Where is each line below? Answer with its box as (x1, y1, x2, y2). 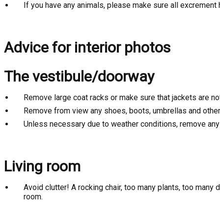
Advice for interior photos (4, 39, 170, 56)
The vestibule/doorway (4, 68, 154, 85)
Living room (4, 158, 81, 175)
